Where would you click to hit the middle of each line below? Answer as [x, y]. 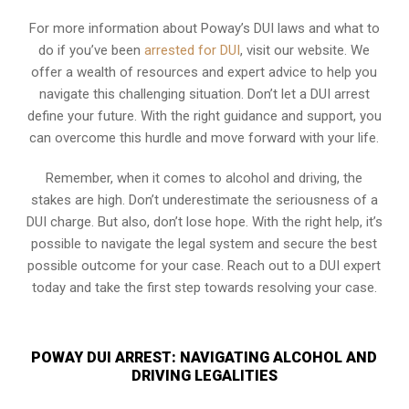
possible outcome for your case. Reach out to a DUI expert [204, 266]
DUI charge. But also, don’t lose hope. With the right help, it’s [204, 222]
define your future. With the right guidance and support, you [204, 116]
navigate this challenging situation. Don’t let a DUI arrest [204, 94]
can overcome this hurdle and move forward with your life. [204, 138]
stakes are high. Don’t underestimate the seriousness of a [204, 200]
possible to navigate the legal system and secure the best [204, 244]
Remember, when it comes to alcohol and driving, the [204, 178]
